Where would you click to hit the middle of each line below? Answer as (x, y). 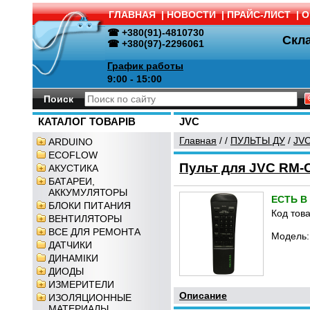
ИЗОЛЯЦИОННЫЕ (90, 298)
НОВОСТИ (191, 15)
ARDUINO (71, 142)
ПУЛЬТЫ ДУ (258, 140)
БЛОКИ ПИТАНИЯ (90, 206)
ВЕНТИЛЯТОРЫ (85, 219)
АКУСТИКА (73, 168)
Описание (203, 295)
